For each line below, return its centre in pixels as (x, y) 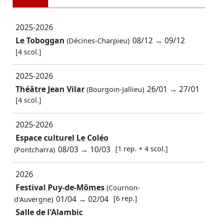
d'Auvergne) (33, 199)
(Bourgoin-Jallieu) (114, 90)
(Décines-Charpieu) (97, 41)
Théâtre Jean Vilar (50, 89)
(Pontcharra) (34, 150)
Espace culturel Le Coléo (62, 138)
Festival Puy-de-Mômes (60, 187)
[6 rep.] (126, 198)
